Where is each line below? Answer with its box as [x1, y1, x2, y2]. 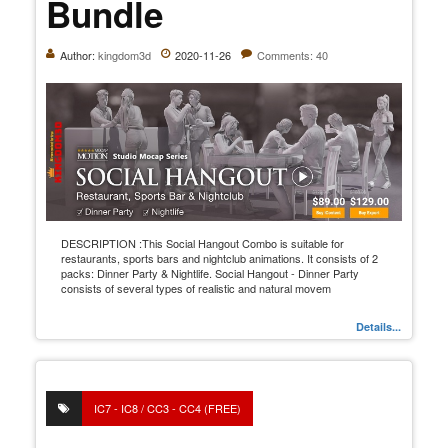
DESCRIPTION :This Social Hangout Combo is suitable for [61, 235, 344, 252]
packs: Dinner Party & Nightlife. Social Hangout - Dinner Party [61, 265, 359, 282]
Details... [355, 319, 401, 335]
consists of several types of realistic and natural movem [61, 280, 331, 297]
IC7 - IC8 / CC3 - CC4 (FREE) [94, 400, 241, 417]
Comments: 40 [257, 47, 328, 64]
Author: [60, 47, 98, 64]
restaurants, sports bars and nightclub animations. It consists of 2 [61, 250, 378, 267]
